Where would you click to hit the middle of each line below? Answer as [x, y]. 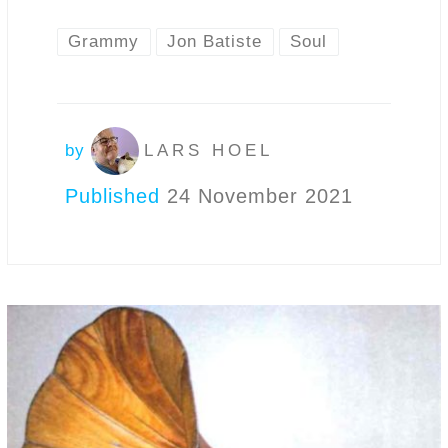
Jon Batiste [215, 41]
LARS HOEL [208, 150]
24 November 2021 [260, 196]
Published [116, 196]
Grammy [104, 41]
